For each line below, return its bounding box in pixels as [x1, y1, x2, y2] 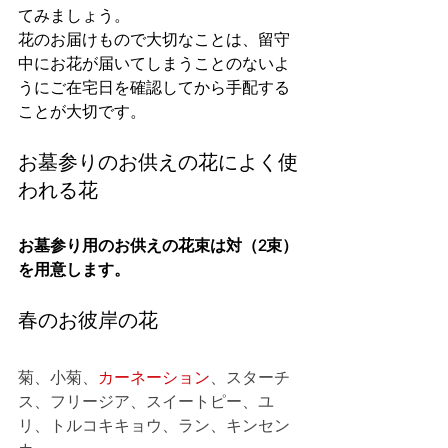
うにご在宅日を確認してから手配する [18, 77, 290, 97]
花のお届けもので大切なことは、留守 [18, 29, 290, 49]
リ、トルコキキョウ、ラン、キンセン [18, 415, 290, 435]
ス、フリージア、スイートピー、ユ [18, 391, 274, 411]
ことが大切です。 [18, 101, 146, 121]
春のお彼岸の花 [18, 306, 158, 332]
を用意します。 [18, 259, 130, 279]
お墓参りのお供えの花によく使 [18, 148, 298, 174]
